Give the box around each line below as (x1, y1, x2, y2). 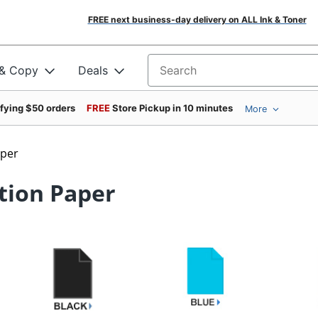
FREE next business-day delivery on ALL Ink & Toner (87, 14, 307, 25)
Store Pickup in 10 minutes (112, 102, 233, 114)
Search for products (148, 67, 256, 82)
